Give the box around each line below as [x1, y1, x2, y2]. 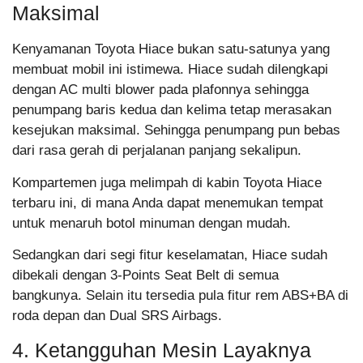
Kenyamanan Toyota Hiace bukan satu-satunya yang [12, 41, 330, 58]
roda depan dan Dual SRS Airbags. [12, 308, 222, 324]
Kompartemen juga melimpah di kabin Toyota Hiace [12, 174, 322, 190]
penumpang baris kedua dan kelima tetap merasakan [12, 102, 331, 118]
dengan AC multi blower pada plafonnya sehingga [12, 82, 309, 98]
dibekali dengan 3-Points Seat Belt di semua [12, 267, 279, 284]
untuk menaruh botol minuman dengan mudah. [12, 215, 295, 231]
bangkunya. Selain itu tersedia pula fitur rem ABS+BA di [12, 288, 348, 304]
